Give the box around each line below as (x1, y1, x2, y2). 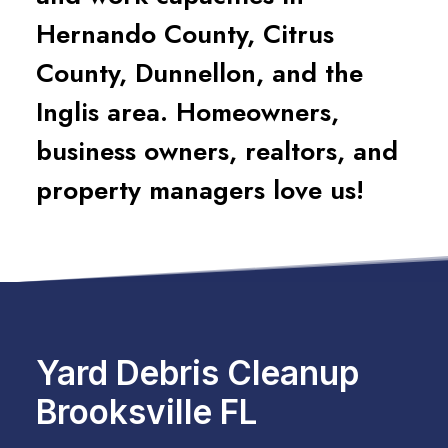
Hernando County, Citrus (36, 15, 334, 53)
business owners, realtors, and (36, 132, 398, 170)
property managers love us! (36, 171, 364, 209)
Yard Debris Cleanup (36, 353, 359, 393)
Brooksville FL (36, 392, 257, 432)
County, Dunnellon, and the (36, 54, 363, 92)
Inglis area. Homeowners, (36, 93, 339, 131)
